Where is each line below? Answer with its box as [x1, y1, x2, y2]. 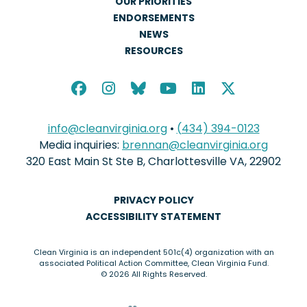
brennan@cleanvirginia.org [122, 136, 268, 153]
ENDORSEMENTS [112, 10, 195, 25]
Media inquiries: [39, 136, 122, 153]
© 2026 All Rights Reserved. [100, 268, 207, 280]
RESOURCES [124, 43, 183, 58]
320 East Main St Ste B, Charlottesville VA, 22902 [26, 153, 281, 169]
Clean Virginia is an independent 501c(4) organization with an [33, 246, 274, 258]
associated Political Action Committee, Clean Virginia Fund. [38, 257, 269, 269]
